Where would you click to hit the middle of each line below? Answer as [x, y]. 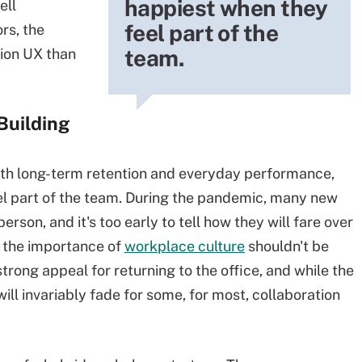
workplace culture [185, 246]
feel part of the [202, 33]
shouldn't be [287, 246]
